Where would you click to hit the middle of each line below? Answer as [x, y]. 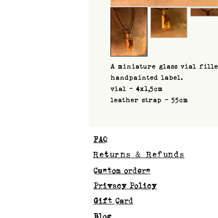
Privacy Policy [125, 185]
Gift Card [113, 200]
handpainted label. [148, 77]
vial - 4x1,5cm [136, 88]
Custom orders [122, 170]
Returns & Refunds [139, 154]
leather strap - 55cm [149, 99]
